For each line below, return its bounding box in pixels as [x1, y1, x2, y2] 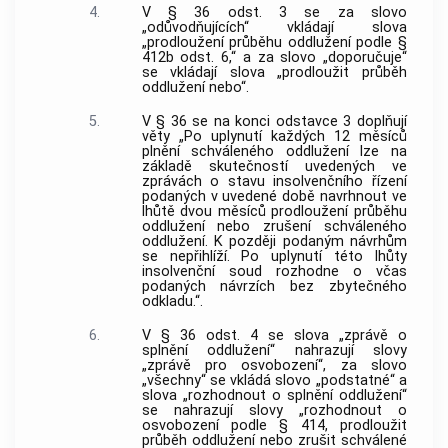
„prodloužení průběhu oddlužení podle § [141, 34, 407, 52]
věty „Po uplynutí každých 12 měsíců [141, 127, 407, 145]
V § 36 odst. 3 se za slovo [141, 4, 407, 22]
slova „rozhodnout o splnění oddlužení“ [141, 386, 407, 404]
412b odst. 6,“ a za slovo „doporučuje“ [141, 49, 407, 67]
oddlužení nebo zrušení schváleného [141, 217, 407, 235]
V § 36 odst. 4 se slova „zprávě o [141, 326, 407, 344]
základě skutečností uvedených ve [141, 157, 407, 175]
